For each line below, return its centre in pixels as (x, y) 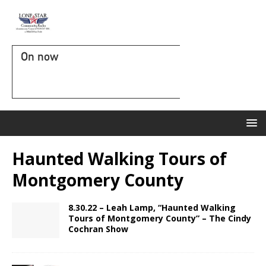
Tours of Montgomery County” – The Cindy (160, 218)
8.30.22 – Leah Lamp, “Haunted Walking (152, 208)
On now (39, 56)
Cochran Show (98, 229)
